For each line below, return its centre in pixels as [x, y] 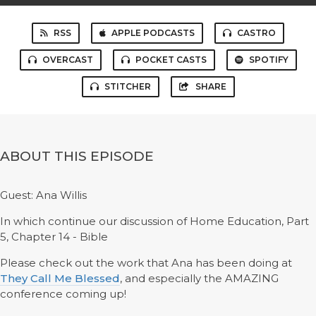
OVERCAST [67, 60]
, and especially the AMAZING [199, 278]
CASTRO [256, 33]
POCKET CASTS [171, 60]
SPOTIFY [268, 60]
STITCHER [127, 86]
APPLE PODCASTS [153, 33]
